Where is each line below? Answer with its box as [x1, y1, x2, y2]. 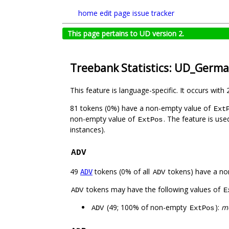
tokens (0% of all [93, 167, 152, 177]
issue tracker [132, 8, 174, 18]
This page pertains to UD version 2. [67, 29, 184, 38]
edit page [100, 8, 130, 18]
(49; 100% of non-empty [105, 202, 189, 213]
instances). [70, 125, 105, 135]
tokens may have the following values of [84, 185, 222, 195]
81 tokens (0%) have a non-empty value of [70, 103, 213, 113]
